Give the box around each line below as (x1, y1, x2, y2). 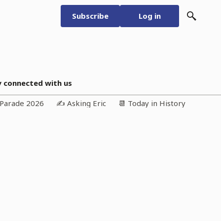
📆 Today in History (118, 98, 185, 108)
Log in (138, 11, 161, 21)
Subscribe (72, 11, 109, 21)
